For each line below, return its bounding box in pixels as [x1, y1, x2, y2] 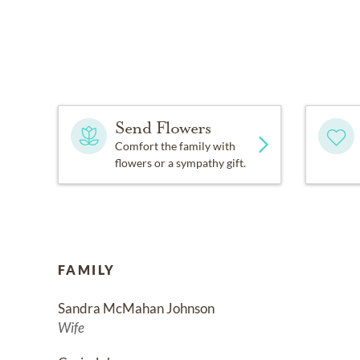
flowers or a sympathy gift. [115, 156, 246, 170]
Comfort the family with [115, 139, 235, 153]
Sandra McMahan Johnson [58, 300, 215, 317]
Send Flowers [115, 117, 211, 139]
